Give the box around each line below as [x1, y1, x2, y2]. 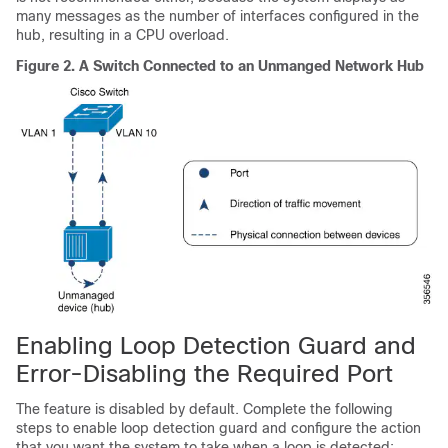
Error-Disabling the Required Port [16, 359, 393, 387]
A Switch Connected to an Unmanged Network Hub [79, 57, 424, 74]
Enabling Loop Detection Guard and [16, 331, 416, 359]
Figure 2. [16, 57, 79, 74]
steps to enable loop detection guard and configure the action [16, 419, 421, 436]
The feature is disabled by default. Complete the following [16, 400, 393, 417]
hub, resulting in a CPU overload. [16, 26, 229, 43]
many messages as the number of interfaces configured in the [16, 7, 419, 24]
